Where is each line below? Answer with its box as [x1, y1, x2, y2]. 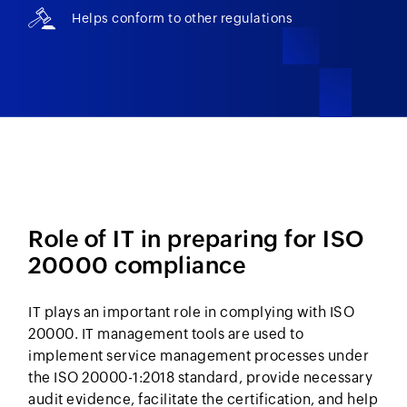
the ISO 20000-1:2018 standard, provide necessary [28, 370, 373, 386]
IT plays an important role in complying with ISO [28, 304, 355, 321]
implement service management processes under [28, 348, 370, 364]
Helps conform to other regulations [72, 11, 293, 26]
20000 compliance [28, 253, 246, 280]
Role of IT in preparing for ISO [28, 226, 364, 253]
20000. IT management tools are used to [28, 326, 304, 342]
